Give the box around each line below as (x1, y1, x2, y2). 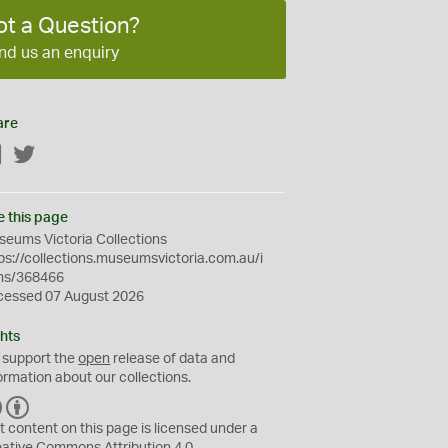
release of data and (110, 352, 236, 366)
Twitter (36, 149, 80, 163)
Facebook (3, 149, 67, 163)
